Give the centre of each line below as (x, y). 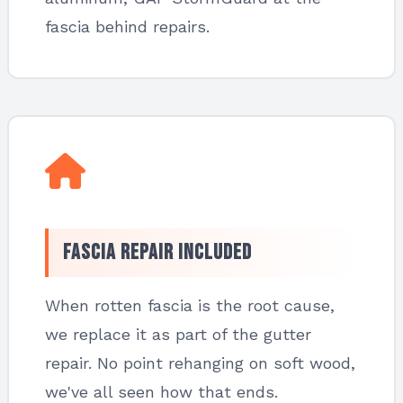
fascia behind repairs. (127, 27)
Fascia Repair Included (157, 252)
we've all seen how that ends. (161, 392)
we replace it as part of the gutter (178, 334)
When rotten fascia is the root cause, (190, 305)
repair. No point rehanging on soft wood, (200, 363)
